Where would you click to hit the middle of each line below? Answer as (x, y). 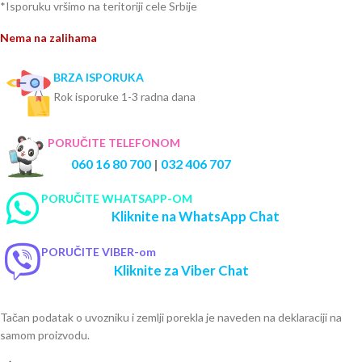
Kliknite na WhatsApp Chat (196, 217)
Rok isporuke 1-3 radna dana (124, 97)
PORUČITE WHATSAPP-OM (117, 199)
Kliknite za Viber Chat (181, 271)
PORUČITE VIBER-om (99, 252)
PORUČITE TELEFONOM (114, 143)
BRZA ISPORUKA (99, 78)
